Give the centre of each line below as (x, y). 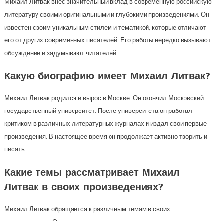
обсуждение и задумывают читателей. (61, 53)
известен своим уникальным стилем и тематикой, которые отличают (105, 27)
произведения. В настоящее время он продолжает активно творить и (106, 136)
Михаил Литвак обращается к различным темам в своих (87, 209)
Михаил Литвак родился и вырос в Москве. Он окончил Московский (104, 98)
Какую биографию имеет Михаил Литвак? (107, 77)
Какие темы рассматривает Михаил (92, 173)
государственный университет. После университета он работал (98, 111)
